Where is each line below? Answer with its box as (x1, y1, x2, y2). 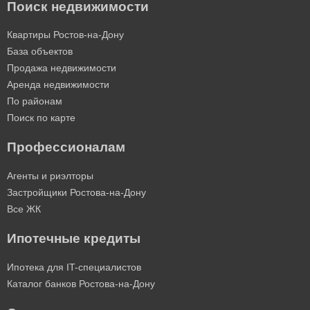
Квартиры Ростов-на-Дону (7, 29, 124, 41)
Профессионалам (7, 140, 125, 155)
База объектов (7, 46, 73, 57)
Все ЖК (7, 203, 41, 215)
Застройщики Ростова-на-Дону (7, 187, 146, 199)
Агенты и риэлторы (7, 170, 93, 182)
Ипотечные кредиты (7, 231, 140, 246)
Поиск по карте (7, 112, 75, 124)
